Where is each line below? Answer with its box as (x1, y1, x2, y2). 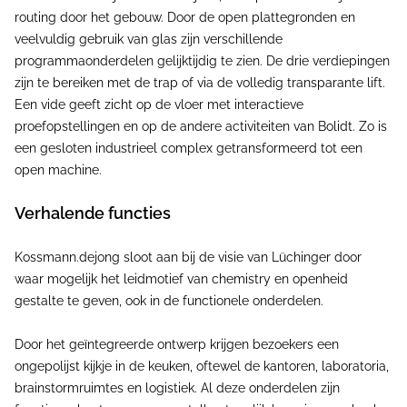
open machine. (15, 163, 102, 177)
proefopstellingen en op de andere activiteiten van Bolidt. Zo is (15, 119, 387, 134)
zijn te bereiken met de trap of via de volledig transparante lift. (15, 75, 385, 90)
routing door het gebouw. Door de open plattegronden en (15, 10, 355, 25)
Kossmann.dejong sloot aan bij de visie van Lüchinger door (15, 250, 362, 264)
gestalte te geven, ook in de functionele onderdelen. (15, 293, 323, 308)
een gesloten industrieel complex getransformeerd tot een (15, 141, 362, 155)
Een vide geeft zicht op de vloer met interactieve (15, 97, 303, 112)
